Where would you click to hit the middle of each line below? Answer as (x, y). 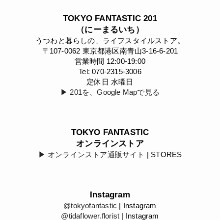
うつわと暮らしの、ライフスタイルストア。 (110, 40)
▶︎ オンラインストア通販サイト (91, 154)
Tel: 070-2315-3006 (110, 71)
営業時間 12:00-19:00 (110, 61)
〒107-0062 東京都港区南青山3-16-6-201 (110, 51)
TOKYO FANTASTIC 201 (110, 18)
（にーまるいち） (110, 29)
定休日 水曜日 (110, 82)
